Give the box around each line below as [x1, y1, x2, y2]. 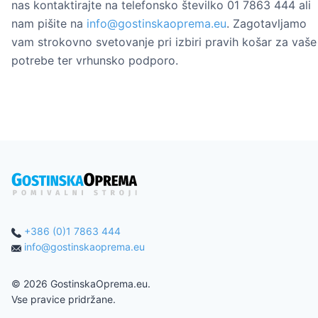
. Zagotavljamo [226, 16, 307, 31]
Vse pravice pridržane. [11, 293, 116, 306]
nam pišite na [11, 16, 87, 31]
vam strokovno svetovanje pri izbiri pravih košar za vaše [11, 35, 317, 50]
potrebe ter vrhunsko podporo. [11, 53, 178, 68]
